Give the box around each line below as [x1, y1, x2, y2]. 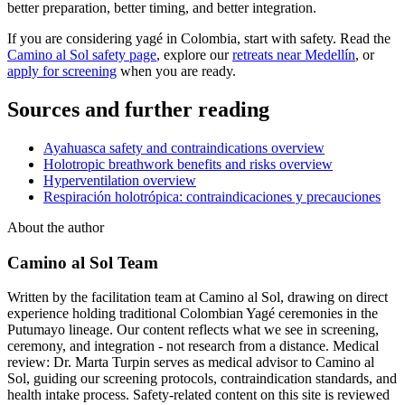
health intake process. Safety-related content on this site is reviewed [7, 387, 390, 403]
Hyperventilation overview [43, 172, 196, 188]
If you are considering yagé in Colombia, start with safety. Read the [7, 31, 391, 46]
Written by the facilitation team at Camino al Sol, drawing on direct [7, 289, 388, 306]
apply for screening [7, 63, 117, 79]
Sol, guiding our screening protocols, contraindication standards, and [7, 371, 397, 387]
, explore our [156, 47, 232, 62]
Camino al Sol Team [7, 252, 158, 272]
